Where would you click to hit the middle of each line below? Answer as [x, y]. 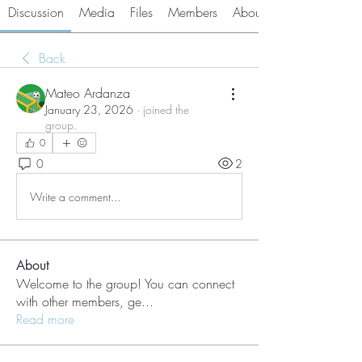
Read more [45, 319]
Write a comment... [75, 196]
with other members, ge [79, 301]
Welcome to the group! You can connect [125, 284]
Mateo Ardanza [88, 93]
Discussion [36, 12]
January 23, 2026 [89, 109]
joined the [166, 109]
